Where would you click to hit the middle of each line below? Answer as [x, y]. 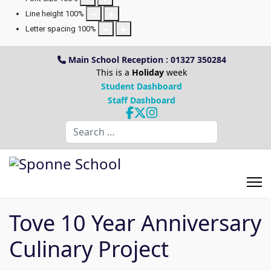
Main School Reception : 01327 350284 [146, 60]
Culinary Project [89, 249]
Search [79, 126]
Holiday [148, 72]
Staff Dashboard [142, 100]
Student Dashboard [142, 86]
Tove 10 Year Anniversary [135, 223]
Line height [44, 14]
